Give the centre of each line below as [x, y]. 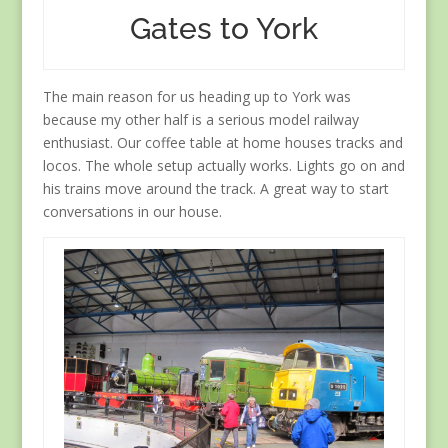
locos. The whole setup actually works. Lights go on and [223, 166]
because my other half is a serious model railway [200, 120]
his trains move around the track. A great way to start [215, 189]
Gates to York [224, 29]
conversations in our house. [132, 212]
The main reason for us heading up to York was [196, 97]
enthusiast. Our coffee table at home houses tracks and [222, 143]
